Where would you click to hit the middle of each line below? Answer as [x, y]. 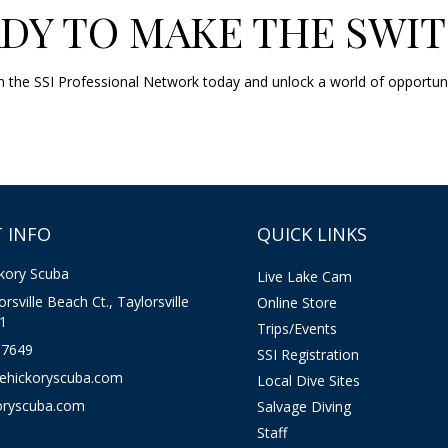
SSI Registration [307, 355]
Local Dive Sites [308, 381]
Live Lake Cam [304, 277]
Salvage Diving [303, 407]
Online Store [296, 303]
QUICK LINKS [311, 234]
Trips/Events [296, 329]
